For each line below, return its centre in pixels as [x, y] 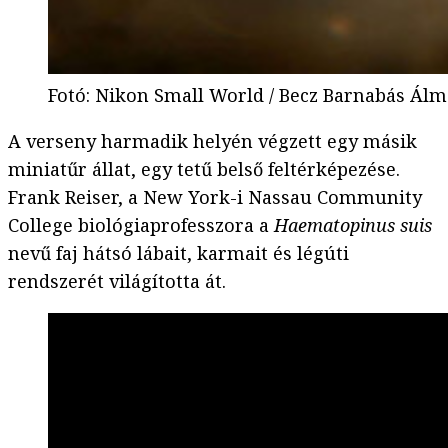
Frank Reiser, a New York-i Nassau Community [215, 197]
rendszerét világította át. [117, 281]
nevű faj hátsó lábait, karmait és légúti [178, 253]
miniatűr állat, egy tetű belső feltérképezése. [204, 169]
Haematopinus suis [353, 225]
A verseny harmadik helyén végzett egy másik [212, 141]
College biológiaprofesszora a [141, 225]
